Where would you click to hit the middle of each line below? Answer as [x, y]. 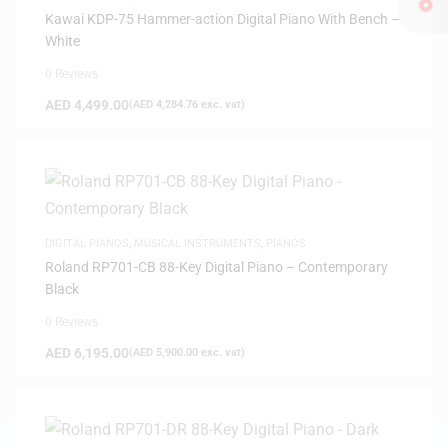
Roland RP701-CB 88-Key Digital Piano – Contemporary [216, 266]
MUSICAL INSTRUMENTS [197, 243]
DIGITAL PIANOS [87, 243]
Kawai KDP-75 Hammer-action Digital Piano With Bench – [222, 18]
